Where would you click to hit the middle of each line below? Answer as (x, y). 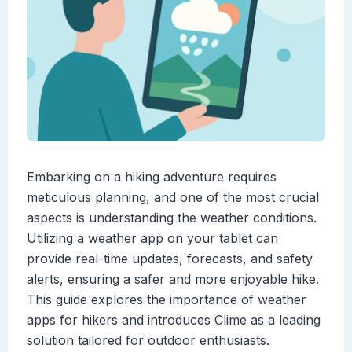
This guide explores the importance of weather (167, 300)
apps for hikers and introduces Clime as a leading (174, 320)
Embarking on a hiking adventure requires (152, 177)
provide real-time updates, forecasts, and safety (170, 259)
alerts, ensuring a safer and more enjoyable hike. (173, 279)
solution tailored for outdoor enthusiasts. (148, 341)
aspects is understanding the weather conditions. (172, 218)
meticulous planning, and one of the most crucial (173, 198)
